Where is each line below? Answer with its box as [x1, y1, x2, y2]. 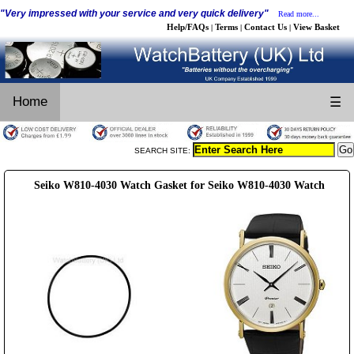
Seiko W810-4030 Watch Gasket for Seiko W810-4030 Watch [33, 179, 325, 191]
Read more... [278, 9, 319, 18]
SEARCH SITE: [134, 145, 193, 155]
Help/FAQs [167, 22, 209, 32]
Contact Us [244, 22, 287, 32]
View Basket [293, 22, 340, 32]
